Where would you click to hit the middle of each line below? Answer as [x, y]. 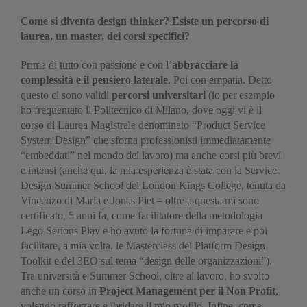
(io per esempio [240, 95]
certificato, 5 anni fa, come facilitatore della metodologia [142, 216]
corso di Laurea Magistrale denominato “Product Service [143, 125]
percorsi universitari [159, 95]
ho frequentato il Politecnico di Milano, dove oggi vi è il [141, 110]
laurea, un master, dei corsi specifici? [105, 36]
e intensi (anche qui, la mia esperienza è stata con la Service [149, 170]
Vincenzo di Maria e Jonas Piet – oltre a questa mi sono [140, 200]
